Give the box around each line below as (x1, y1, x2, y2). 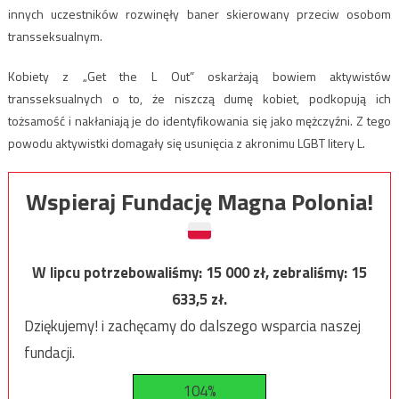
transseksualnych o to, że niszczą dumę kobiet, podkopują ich (7, 88, 392, 108)
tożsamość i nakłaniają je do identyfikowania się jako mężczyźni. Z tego (7, 110, 392, 130)
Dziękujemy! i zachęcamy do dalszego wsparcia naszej (23, 314, 361, 338)
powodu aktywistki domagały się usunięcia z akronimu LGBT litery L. (7, 133, 365, 152)
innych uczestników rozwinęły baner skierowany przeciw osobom (7, 4, 392, 23)
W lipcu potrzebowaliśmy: (32, 261, 206, 285)
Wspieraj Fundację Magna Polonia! (26, 184, 373, 220)
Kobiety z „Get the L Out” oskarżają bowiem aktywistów (7, 66, 392, 85)
